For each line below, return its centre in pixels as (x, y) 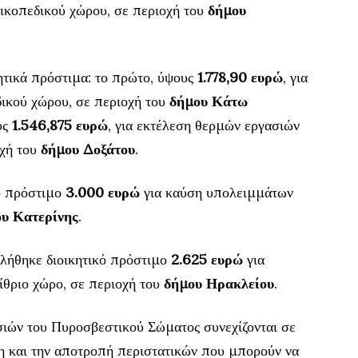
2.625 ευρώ (207, 259)
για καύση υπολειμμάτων (217, 192)
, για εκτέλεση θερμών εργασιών (204, 125)
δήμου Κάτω (209, 101)
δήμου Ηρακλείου (219, 283)
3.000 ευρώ (103, 192)
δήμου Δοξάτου (88, 149)
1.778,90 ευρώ (240, 77)
